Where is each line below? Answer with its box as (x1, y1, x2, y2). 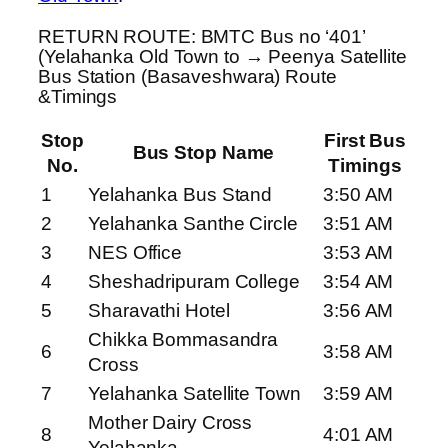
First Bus (323, 130, 407, 152)
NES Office (88, 242, 182, 264)
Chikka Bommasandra (88, 329, 279, 351)
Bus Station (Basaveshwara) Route (38, 65, 337, 87)
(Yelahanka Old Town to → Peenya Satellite (38, 45, 407, 67)
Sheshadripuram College (88, 271, 300, 293)
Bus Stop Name (132, 142, 275, 164)
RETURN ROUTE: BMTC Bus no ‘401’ (38, 25, 365, 47)
